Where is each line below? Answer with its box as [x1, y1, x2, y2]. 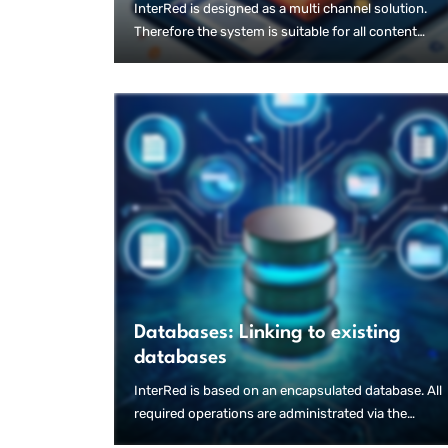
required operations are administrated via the [134, 406, 407, 422]
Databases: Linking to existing [134, 323, 401, 344]
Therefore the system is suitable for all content [134, 24, 417, 40]
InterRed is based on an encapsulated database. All [134, 383, 442, 399]
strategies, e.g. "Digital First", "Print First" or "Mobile [134, 47, 444, 63]
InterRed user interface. [134, 429, 277, 445]
